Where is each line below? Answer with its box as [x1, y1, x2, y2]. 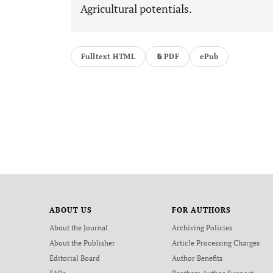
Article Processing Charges [172, 238, 260, 247]
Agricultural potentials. [80, 1, 192, 16]
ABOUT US [49, 205, 92, 214]
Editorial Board [49, 253, 100, 263]
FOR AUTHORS [172, 205, 231, 214]
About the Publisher [49, 238, 115, 247]
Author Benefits [172, 253, 223, 263]
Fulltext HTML [81, 52, 136, 61]
